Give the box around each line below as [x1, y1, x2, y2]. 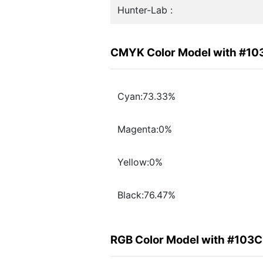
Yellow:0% [117, 156, 163, 168]
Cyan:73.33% [117, 90, 176, 103]
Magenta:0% [117, 123, 172, 136]
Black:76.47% [117, 189, 176, 201]
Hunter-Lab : [117, 4, 173, 16]
